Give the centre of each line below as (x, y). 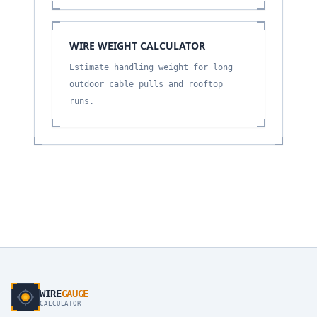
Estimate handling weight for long (151, 67)
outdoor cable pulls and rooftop (146, 84)
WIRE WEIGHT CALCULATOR (137, 46)
